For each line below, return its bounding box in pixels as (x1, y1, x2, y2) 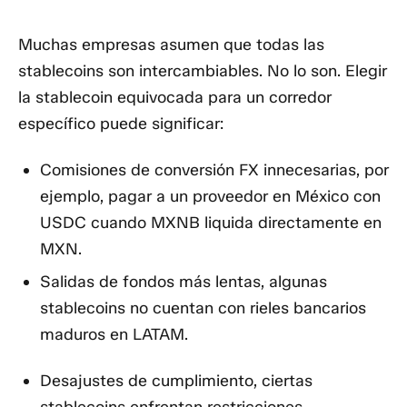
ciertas (257, 370, 313, 391)
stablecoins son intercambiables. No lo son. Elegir (18, 61, 387, 82)
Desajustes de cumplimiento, (40, 370, 257, 391)
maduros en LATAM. (40, 324, 188, 345)
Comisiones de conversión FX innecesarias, (40, 159, 360, 180)
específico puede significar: (18, 114, 223, 134)
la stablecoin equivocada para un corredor (18, 87, 332, 108)
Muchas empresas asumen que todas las (18, 35, 324, 55)
